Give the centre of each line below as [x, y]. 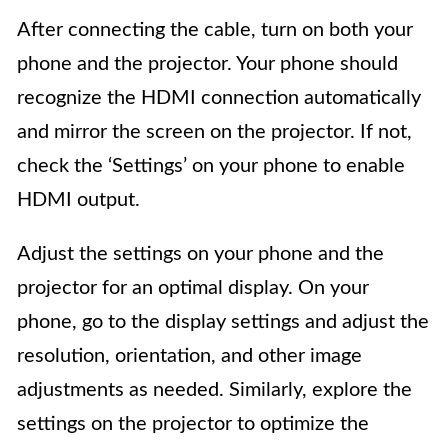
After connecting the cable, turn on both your [215, 30]
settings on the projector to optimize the [193, 424]
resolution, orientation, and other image [189, 356]
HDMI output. [78, 200]
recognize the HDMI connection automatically [219, 98]
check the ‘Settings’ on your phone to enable [211, 166]
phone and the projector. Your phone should [207, 64]
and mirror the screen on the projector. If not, [214, 132]
